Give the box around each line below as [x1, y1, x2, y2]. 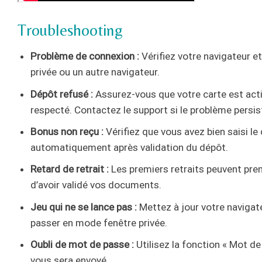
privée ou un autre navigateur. [30, 66, 160, 78]
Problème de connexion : [30, 50, 140, 63]
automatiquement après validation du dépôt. [30, 142, 229, 153]
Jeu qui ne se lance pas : [30, 201, 137, 213]
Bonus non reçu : [30, 126, 104, 137]
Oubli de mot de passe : [30, 239, 135, 251]
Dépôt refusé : [30, 88, 94, 100]
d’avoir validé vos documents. [30, 179, 162, 191]
